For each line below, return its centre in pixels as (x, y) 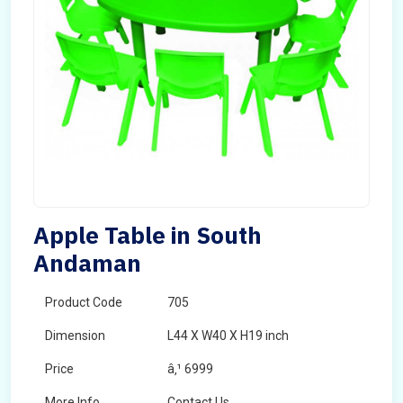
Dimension (75, 336)
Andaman (87, 263)
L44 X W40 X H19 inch (228, 336)
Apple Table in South (148, 235)
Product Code (84, 302)
